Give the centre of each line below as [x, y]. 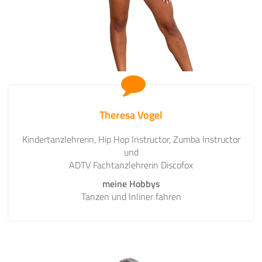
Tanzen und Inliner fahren [131, 197]
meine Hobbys [131, 184]
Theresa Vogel [131, 115]
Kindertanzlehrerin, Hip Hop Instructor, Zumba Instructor [131, 139]
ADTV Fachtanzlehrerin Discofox [131, 165]
